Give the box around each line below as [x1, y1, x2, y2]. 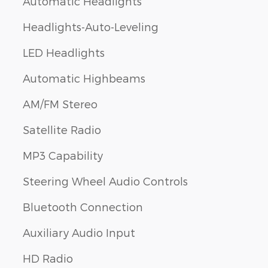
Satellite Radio [23, 123, 101, 136]
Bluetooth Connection [23, 200, 143, 213]
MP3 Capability [23, 148, 103, 162]
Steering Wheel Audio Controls [23, 174, 188, 187]
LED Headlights [23, 45, 105, 59]
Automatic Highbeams [23, 71, 145, 84]
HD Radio [23, 251, 73, 264]
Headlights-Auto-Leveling [23, 20, 159, 33]
